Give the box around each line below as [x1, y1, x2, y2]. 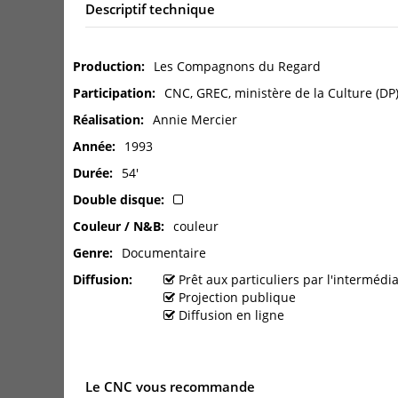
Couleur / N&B [73, 217, 161, 235]
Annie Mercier [153, 110, 237, 128]
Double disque [73, 190, 161, 208]
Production [73, 57, 141, 75]
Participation [73, 84, 152, 101]
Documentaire [122, 243, 206, 261]
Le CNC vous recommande [85, 377, 255, 395]
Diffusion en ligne [175, 306, 288, 323]
